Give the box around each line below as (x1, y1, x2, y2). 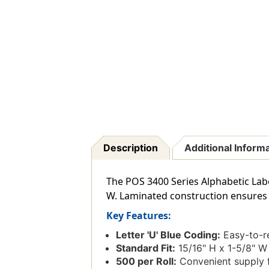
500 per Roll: (115, 255, 177, 268)
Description (103, 142, 158, 154)
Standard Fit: (115, 242, 175, 255)
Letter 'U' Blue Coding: (115, 229, 220, 241)
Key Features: (106, 209, 171, 223)
